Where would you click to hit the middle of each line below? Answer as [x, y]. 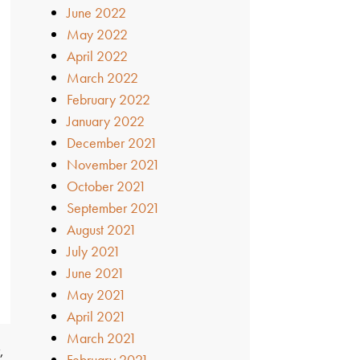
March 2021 [102, 337]
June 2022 [97, 12]
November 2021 [114, 164]
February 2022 [109, 99]
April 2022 [98, 55]
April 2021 [97, 316]
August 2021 [102, 229]
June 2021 [96, 272]
